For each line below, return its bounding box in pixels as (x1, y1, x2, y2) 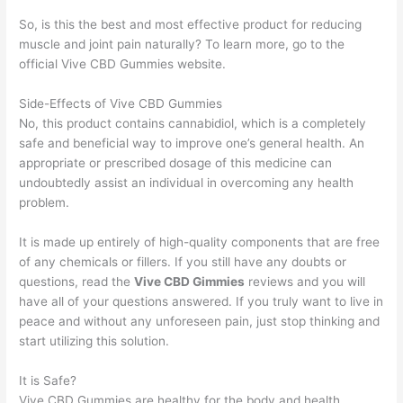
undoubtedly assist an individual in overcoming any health (19, 175, 354, 190)
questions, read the (19, 273, 135, 289)
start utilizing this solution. (19, 333, 170, 348)
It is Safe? (19, 372, 77, 388)
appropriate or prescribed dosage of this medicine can (19, 155, 333, 170)
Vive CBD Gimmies (134, 273, 246, 289)
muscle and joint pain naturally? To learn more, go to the (19, 37, 345, 52)
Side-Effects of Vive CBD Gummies (19, 95, 223, 111)
